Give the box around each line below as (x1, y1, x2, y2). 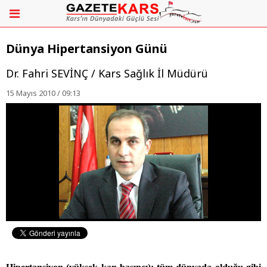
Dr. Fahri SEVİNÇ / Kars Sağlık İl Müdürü (6, 66, 208, 81)
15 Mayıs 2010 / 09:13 (6, 88, 80, 99)
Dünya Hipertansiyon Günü (6, 41, 167, 57)
